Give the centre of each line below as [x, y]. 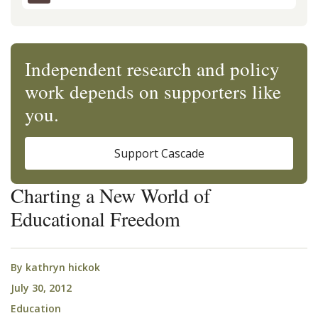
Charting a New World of [110, 195]
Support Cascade [159, 153]
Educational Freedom [95, 218]
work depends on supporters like [153, 91]
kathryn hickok [63, 267]
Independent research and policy [152, 68]
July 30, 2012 [41, 287]
